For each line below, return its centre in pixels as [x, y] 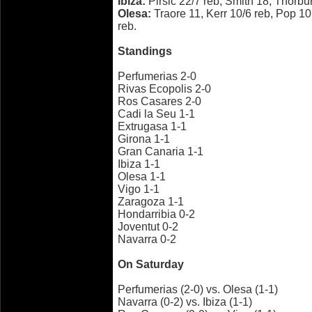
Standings [145, 51]
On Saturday [151, 264]
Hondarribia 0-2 [156, 214]
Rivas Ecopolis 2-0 [164, 89]
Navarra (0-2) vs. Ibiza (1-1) [185, 302]
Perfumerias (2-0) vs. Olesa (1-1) [198, 289]
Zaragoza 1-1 [151, 202]
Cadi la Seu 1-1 [156, 114]
